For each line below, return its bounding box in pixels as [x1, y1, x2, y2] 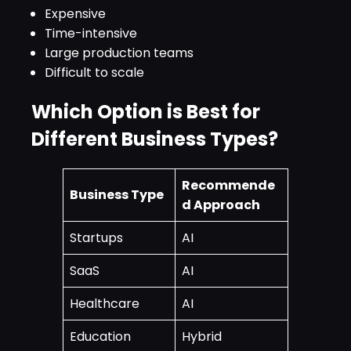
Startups [70, 229, 123, 247]
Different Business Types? [31, 126, 278, 153]
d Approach [182, 196, 260, 214]
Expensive [45, 5, 106, 24]
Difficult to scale [45, 63, 144, 82]
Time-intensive [45, 24, 137, 43]
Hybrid [182, 327, 222, 346]
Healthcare [70, 295, 139, 313]
